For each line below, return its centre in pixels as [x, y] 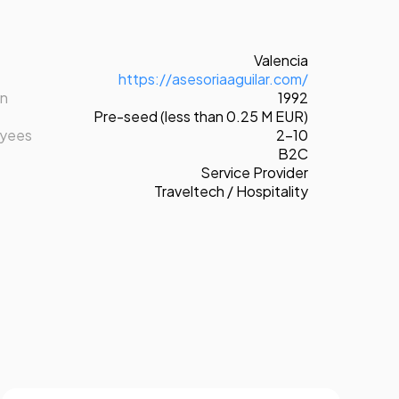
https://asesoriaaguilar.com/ [213, 78]
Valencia [281, 60]
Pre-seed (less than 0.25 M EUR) [201, 116]
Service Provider [254, 172]
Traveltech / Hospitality [231, 191]
